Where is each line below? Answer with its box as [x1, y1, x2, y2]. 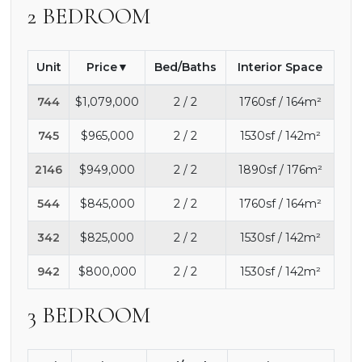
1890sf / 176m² [238, 162, 322, 177]
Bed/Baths [154, 59, 217, 74]
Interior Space [238, 59, 322, 74]
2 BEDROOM [27, 2, 150, 30]
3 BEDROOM [27, 301, 150, 329]
